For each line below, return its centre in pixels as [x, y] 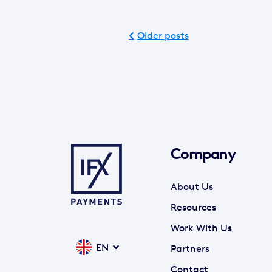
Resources [193, 207]
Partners [190, 248]
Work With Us [201, 227]
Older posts [163, 35]
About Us [192, 186]
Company [202, 153]
